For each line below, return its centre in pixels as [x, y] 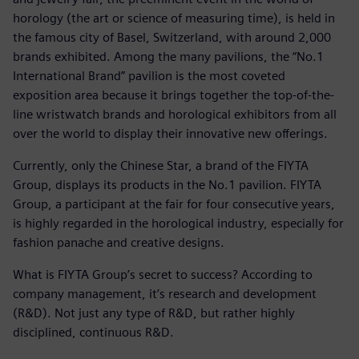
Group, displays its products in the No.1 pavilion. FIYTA [167, 184]
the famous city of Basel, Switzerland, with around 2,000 [172, 37]
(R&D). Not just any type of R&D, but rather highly [154, 313]
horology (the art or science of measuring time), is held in [174, 18]
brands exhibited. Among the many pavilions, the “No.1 [168, 56]
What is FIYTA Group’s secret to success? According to [163, 274]
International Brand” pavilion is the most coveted [149, 75]
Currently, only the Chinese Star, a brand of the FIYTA [161, 165]
